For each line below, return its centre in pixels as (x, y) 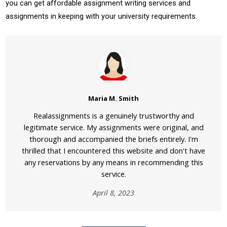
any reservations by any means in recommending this (113, 162)
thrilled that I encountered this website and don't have (113, 150)
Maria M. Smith (113, 98)
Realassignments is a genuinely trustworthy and (113, 116)
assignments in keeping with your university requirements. (102, 16)
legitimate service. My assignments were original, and (113, 127)
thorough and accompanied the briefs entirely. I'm (113, 139)
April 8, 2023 (113, 193)
